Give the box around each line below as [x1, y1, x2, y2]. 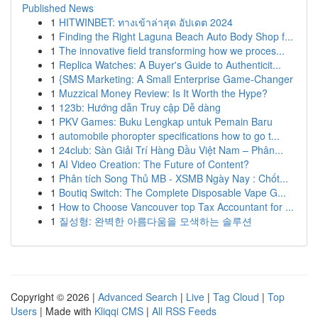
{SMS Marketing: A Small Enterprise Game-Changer [59, 72, 293, 86]
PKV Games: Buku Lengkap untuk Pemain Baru [59, 114, 273, 128]
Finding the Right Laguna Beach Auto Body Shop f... [59, 29, 293, 43]
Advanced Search [98, 290, 177, 304]
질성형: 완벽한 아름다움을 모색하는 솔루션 [59, 214, 252, 228]
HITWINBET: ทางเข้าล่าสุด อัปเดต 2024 [59, 15, 233, 29]
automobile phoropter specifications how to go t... [59, 128, 280, 143]
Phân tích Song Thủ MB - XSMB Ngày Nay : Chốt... [59, 171, 288, 185]
